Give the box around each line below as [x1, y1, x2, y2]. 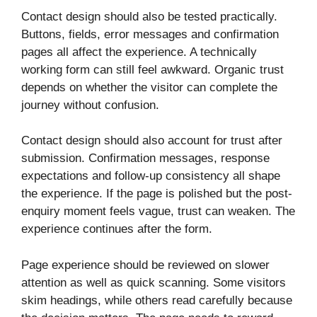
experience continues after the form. [21, 222, 212, 236]
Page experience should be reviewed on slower [21, 258, 270, 272]
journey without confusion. [21, 98, 159, 112]
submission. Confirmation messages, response [21, 151, 270, 166]
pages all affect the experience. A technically [21, 45, 257, 59]
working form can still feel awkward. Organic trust [21, 62, 284, 76]
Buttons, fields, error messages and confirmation [21, 27, 279, 41]
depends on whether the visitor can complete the [21, 80, 277, 94]
